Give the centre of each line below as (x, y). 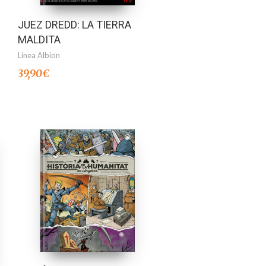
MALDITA (39, 40)
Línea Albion (39, 56)
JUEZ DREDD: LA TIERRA (74, 25)
